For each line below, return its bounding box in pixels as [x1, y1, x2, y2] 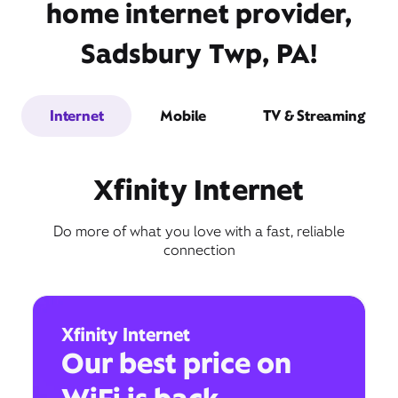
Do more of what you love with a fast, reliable [53, 221, 345, 241]
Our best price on [61, 344, 291, 381]
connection [163, 240, 235, 259]
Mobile [160, 106, 207, 125]
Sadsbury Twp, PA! [80, 36, 318, 71]
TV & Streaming [263, 106, 365, 125]
